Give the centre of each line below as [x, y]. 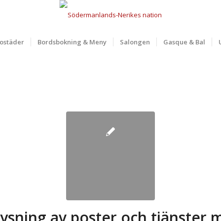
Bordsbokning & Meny [72, 42]
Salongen [135, 42]
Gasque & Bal [184, 42]
